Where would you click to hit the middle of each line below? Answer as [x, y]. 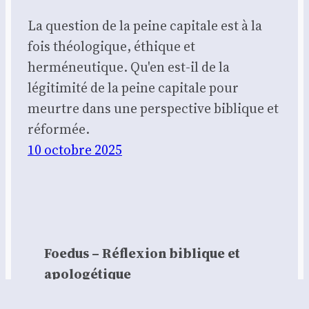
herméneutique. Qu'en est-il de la [129, 67]
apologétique [88, 273]
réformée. [59, 129]
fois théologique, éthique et [111, 46]
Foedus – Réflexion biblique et [142, 253]
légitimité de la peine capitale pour [133, 87]
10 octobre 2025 [75, 149]
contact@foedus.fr [159, 294]
